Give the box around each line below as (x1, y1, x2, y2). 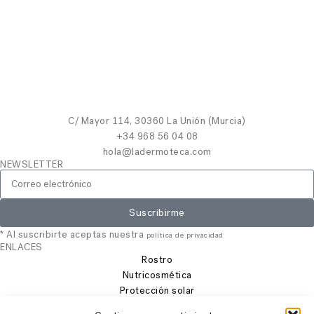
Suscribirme (129, 205, 185, 220)
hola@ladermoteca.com (102, 144, 212, 158)
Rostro (142, 252, 172, 266)
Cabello (139, 299, 175, 313)
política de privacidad (146, 229, 224, 240)
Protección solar (119, 283, 195, 297)
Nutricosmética (122, 268, 192, 282)
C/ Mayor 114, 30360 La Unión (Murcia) (68, 114, 246, 128)
